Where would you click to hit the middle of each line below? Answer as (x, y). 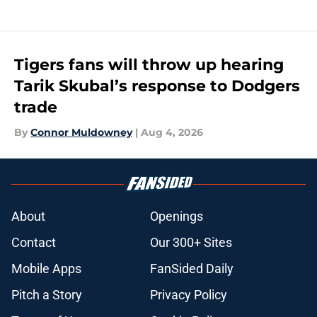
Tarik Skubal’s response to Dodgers (157, 86)
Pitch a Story (47, 295)
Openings (177, 217)
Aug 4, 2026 (172, 133)
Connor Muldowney (81, 133)
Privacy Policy (189, 295)
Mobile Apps (46, 269)
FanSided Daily (192, 269)
